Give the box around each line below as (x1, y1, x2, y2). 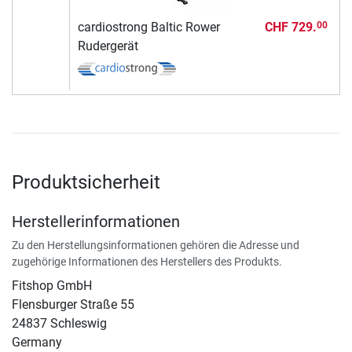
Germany (12, 334, 62, 350)
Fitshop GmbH (12, 277, 92, 293)
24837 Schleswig (12, 315, 107, 331)
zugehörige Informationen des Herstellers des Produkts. (12, 255, 282, 268)
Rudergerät (77, 38, 138, 53)
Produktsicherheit (12, 170, 160, 193)
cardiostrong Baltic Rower (77, 19, 220, 35)
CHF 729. (264, 19, 317, 35)
